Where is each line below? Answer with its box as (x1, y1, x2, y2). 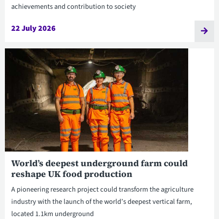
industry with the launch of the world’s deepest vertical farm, (11, 196, 192, 207)
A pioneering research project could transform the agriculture (11, 184, 194, 195)
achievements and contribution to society (11, 1, 136, 12)
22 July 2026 (11, 22, 56, 34)
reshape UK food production (11, 168, 132, 180)
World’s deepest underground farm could (11, 157, 188, 169)
